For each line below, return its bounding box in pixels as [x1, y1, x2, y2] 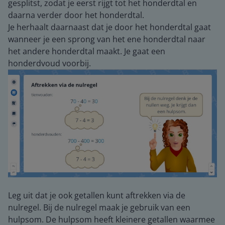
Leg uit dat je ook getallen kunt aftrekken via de [8, 189, 185, 201]
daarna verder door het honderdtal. [8, 10, 144, 21]
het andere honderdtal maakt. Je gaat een [8, 46, 165, 57]
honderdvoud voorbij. [8, 58, 91, 69]
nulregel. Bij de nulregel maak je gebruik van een [8, 201, 190, 213]
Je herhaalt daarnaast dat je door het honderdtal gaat [8, 22, 211, 33]
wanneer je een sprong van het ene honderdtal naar [8, 34, 205, 45]
